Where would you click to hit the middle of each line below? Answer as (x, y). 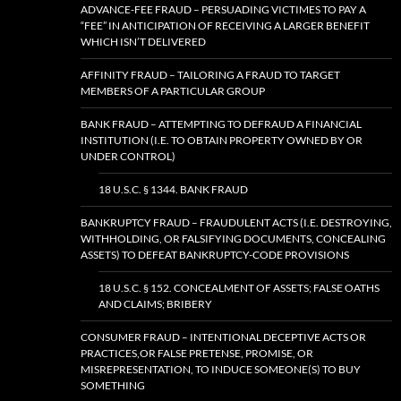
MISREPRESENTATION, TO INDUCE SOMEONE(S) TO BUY (221, 370)
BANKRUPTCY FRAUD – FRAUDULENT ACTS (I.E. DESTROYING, (236, 223)
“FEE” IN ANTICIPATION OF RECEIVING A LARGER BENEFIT (225, 26)
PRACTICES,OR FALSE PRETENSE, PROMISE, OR (197, 354)
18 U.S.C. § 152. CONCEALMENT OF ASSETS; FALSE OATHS (239, 288)
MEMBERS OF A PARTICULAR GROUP (173, 91)
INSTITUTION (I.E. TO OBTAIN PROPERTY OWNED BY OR (222, 141)
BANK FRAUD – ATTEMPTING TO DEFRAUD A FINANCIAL (221, 124)
